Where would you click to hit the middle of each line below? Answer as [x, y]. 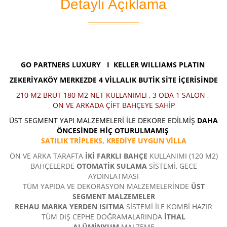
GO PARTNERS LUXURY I [66, 65]
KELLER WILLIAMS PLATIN [158, 65]
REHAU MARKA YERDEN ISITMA [69, 207]
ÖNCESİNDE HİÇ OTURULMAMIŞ [113, 131]
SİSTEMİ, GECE [172, 166]
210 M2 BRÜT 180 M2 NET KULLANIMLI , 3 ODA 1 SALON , [113, 95]
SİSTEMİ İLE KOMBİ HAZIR [168, 207]
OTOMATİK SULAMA [111, 166]
